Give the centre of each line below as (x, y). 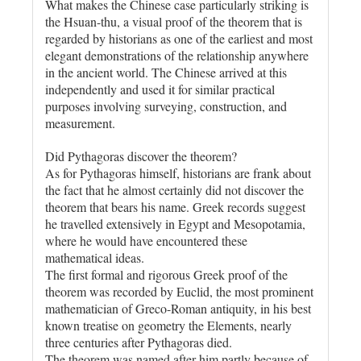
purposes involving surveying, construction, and (166, 106)
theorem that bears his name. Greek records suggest (175, 206)
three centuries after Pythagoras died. (139, 342)
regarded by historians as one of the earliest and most (179, 38)
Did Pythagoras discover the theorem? (141, 156)
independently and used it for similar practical (160, 89)
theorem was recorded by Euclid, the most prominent (179, 291)
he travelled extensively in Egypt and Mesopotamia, (175, 223)
